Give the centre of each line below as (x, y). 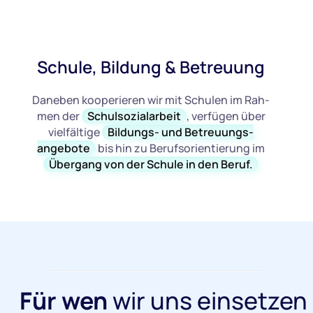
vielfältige (75, 132)
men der (59, 116)
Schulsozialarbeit (134, 116)
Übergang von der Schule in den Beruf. (151, 165)
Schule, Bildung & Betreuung (151, 67)
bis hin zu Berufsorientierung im (181, 148)
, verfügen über (226, 116)
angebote (64, 148)
